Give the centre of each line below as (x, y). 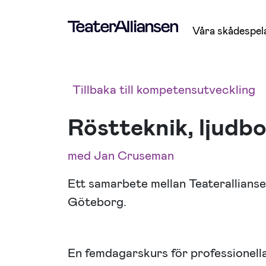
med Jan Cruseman (121, 156)
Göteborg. (97, 202)
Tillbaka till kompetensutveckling (164, 90)
